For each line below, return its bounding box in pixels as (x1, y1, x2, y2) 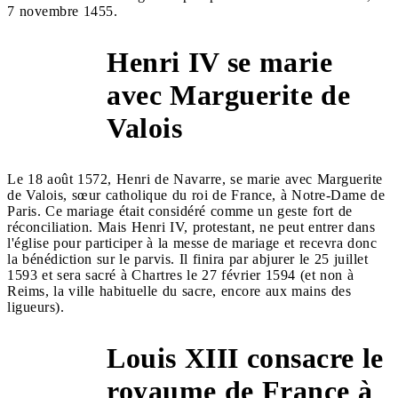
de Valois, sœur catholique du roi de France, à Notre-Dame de (7, 187, 385, 203)
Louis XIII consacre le (107, 341, 384, 374)
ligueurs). (7, 298, 64, 314)
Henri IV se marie (107, 45, 332, 78)
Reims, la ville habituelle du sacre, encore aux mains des (7, 283, 351, 298)
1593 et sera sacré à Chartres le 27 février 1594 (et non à (7, 267, 354, 283)
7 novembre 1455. (7, 3, 117, 19)
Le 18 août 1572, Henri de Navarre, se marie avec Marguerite (7, 171, 383, 187)
